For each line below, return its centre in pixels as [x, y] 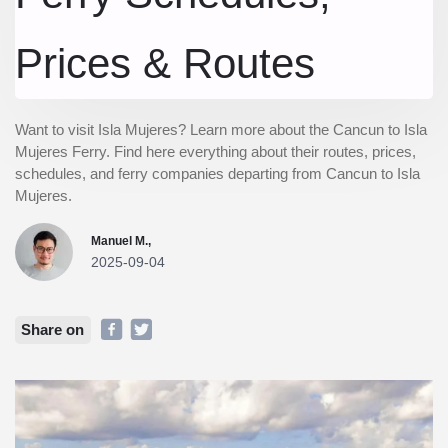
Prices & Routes [165, 63]
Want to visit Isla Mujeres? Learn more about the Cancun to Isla [221, 129]
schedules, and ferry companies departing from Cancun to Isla [217, 173]
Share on [52, 329]
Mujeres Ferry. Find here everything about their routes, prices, [215, 151]
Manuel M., [121, 240]
